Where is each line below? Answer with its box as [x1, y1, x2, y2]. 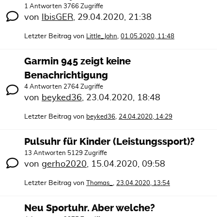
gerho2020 [42, 160, 87, 169]
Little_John [86, 33, 117, 40]
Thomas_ [86, 180, 113, 186]
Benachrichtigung [24, 70, 108, 81]
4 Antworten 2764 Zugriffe [24, 84, 103, 90]
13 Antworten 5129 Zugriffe [24, 150, 107, 156]
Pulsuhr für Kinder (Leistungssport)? [24, 136, 195, 147]
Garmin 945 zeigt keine [24, 56, 131, 67]
